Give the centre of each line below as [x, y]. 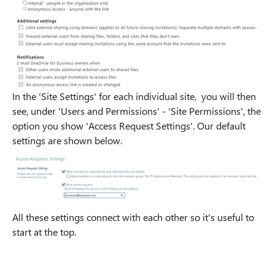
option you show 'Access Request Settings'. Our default [129, 126]
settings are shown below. [67, 141]
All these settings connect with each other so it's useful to [133, 217]
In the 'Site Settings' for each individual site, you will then [134, 96]
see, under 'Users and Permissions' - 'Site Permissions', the [137, 111]
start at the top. [44, 232]
